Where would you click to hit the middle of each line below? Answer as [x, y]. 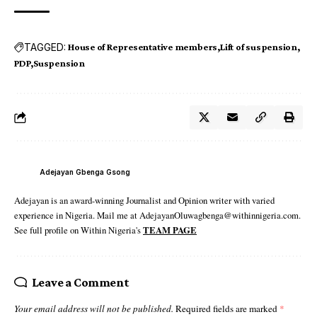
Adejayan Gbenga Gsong [85, 172]
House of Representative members [143, 47]
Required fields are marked [227, 309]
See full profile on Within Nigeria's [79, 230]
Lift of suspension [258, 47]
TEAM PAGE [170, 230]
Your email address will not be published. [94, 309]
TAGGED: [45, 47]
